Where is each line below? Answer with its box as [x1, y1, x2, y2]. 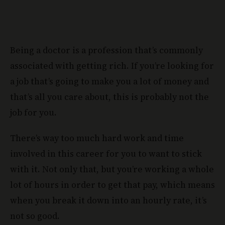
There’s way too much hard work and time [10, 132, 184, 144]
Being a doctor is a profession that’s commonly [10, 44, 203, 56]
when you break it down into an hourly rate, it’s [10, 194, 207, 206]
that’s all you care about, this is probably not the [10, 90, 209, 103]
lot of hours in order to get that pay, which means [10, 178, 215, 191]
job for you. [10, 106, 57, 119]
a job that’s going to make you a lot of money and [10, 75, 209, 87]
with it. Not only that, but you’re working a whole [10, 163, 214, 175]
